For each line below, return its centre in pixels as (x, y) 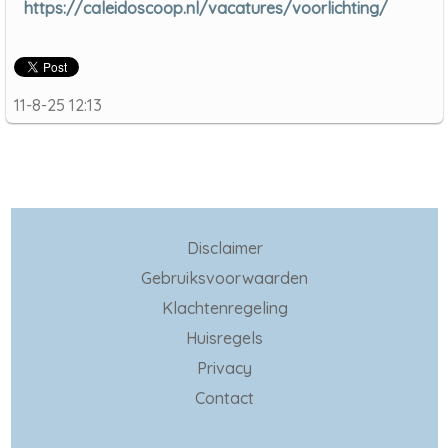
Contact (224, 398)
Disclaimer (224, 248)
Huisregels (224, 338)
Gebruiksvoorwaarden (224, 278)
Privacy (224, 368)
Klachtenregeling (224, 308)
